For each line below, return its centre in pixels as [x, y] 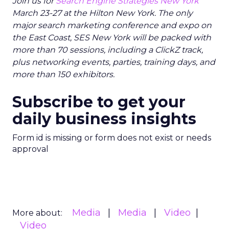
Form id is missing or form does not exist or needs [112, 138]
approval [30, 149]
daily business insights [104, 119]
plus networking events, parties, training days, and [114, 62]
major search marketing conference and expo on [112, 25]
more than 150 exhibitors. [63, 74]
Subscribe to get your [99, 102]
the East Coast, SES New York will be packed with [112, 38]
